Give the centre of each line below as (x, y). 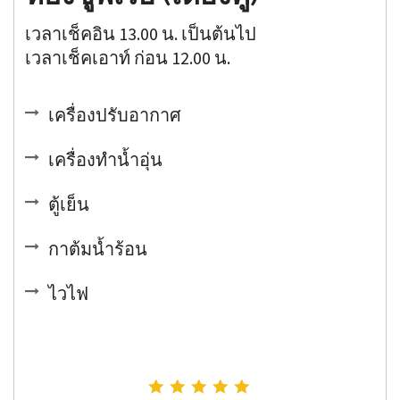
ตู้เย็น (69, 204)
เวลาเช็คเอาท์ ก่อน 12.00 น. (128, 58)
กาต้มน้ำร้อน (98, 249)
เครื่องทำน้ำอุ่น (106, 160)
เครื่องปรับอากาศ (115, 115)
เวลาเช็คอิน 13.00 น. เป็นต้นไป (141, 34)
